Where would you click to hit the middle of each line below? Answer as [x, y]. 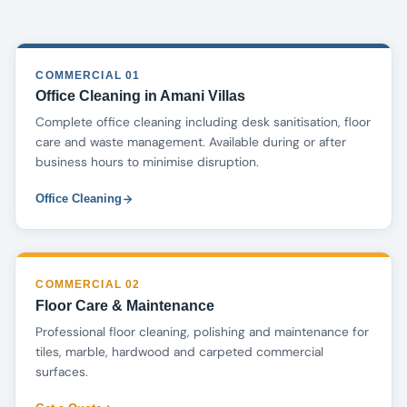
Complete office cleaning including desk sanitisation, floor [203, 122]
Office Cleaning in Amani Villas [141, 96]
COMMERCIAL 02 [88, 285]
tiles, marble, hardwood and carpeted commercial [180, 351]
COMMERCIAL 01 [88, 75]
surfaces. [62, 371]
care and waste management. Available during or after [191, 142]
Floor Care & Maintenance [125, 305]
